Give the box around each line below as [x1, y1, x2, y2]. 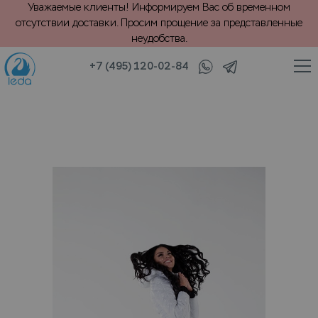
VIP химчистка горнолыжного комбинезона [115, 80, 306, 91]
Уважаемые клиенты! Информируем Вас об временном [28, 1, 290, 13]
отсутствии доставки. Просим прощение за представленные [16, 17, 302, 29]
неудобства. [131, 33, 187, 45]
